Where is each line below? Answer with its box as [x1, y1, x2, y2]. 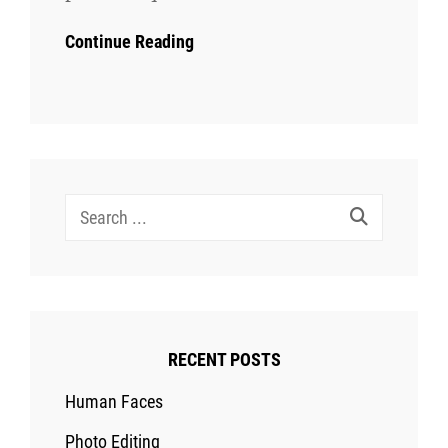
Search [64, 196, 112, 218]
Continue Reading [65, 31, 194, 53]
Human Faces [65, 390, 163, 412]
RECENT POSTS [167, 348, 281, 370]
